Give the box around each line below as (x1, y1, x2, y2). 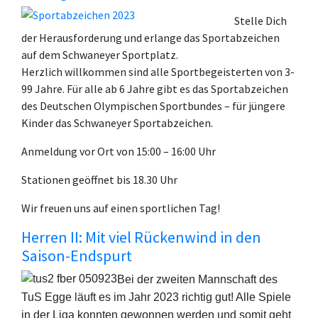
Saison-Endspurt (21, 246, 132, 266)
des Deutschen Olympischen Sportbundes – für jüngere (21, 99, 285, 114)
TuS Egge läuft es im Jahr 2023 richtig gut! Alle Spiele (21, 291, 291, 304)
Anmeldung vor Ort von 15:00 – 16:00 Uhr (21, 144, 216, 159)
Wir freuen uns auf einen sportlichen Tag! (21, 201, 220, 216)
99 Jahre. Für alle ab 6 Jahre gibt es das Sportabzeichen (21, 82, 288, 97)
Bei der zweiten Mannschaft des (117, 273, 278, 286)
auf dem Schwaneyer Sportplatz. (21, 48, 178, 62)
